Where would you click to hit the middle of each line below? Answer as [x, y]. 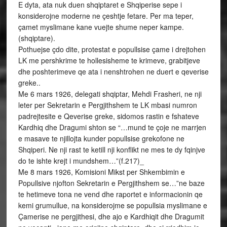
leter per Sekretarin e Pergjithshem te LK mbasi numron [107, 105]
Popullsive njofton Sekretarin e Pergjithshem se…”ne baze [111, 183]
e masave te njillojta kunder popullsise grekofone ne [101, 138]
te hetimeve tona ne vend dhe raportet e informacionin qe [110, 194]
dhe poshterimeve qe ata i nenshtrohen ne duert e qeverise [113, 71]
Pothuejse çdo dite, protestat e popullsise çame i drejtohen [112, 49]
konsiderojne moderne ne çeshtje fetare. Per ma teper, [106, 16]
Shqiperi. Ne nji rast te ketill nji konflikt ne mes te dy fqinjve [111, 149]
